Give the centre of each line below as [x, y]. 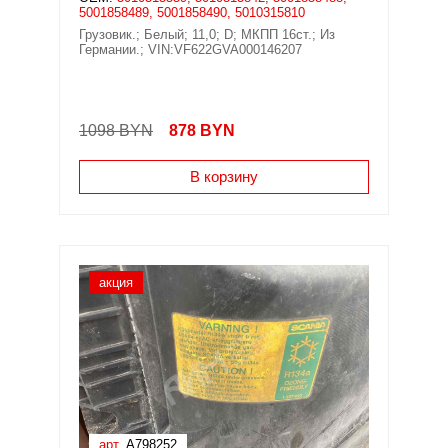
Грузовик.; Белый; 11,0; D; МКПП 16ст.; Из [207, 34]
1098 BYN [116, 130]
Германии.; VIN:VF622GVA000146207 [190, 49]
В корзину [224, 176]
